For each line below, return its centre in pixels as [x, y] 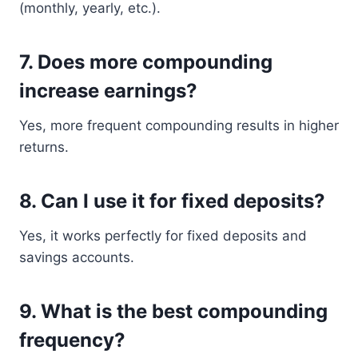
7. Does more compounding [146, 62]
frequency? [72, 340]
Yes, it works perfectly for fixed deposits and [163, 236]
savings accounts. [77, 257]
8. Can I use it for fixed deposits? [172, 201]
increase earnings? [108, 91]
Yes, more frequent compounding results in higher [179, 125]
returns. [44, 147]
